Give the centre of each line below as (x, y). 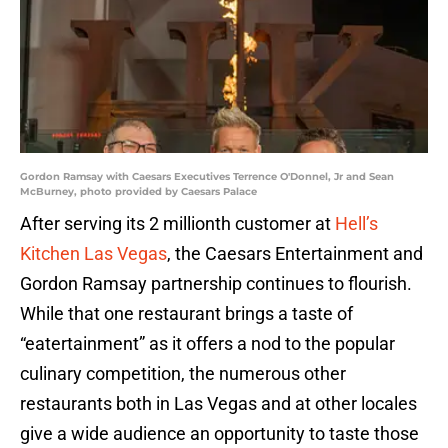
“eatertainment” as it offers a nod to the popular (207, 344)
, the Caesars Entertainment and (295, 254)
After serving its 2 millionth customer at (177, 224)
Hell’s (356, 224)
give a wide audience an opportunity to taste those (219, 434)
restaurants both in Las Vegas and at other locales (218, 404)
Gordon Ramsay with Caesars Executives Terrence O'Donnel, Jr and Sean (207, 177)
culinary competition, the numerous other (183, 374)
